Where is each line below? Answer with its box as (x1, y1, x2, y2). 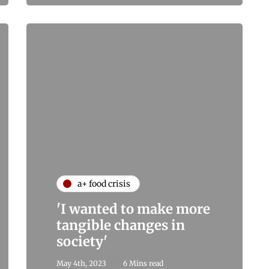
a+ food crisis (77, 178, 130, 189)
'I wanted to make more (56, 201, 210, 218)
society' (56, 233, 113, 250)
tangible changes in (56, 217, 185, 234)
